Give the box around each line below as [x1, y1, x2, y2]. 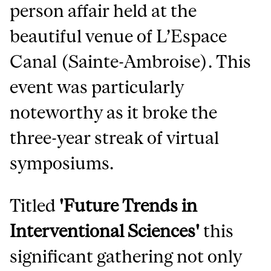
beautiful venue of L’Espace [10, 25, 227, 46]
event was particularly [10, 76, 184, 97]
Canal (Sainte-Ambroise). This [10, 51, 252, 71]
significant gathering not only [10, 246, 243, 266]
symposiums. [10, 152, 114, 173]
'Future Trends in [59, 195, 198, 215]
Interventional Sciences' [10, 220, 200, 241]
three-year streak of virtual [10, 127, 220, 148]
